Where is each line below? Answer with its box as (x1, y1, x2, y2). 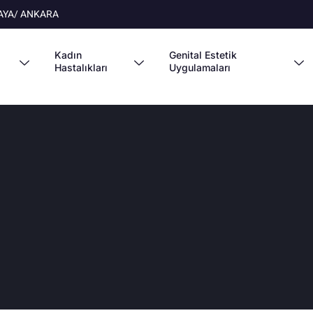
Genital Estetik (169, 49, 238, 61)
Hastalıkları (54, 61, 108, 73)
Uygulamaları (169, 61, 231, 73)
